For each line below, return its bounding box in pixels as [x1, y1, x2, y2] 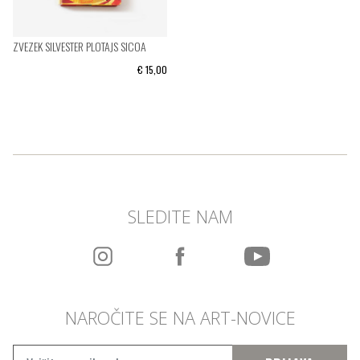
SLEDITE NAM [127, 205, 233, 228]
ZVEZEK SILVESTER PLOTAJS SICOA [13, 38, 146, 55]
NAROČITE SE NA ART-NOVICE [64, 306, 296, 329]
